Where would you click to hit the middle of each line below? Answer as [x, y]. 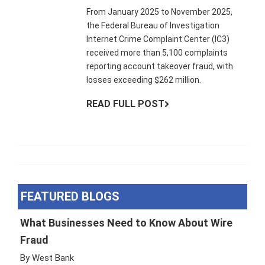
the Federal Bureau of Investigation [153, 26]
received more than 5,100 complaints [157, 53]
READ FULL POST [126, 104]
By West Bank [47, 258]
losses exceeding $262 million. [144, 80]
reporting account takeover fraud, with [160, 67]
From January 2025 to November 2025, [160, 12]
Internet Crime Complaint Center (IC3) [158, 39]
